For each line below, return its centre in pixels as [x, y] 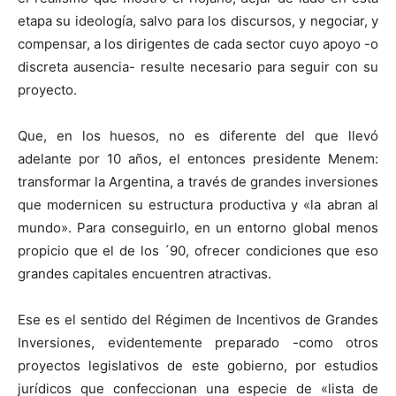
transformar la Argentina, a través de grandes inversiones [198, 182]
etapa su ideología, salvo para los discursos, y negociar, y [198, 21]
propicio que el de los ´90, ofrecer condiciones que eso [198, 251]
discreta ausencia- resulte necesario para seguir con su [198, 67]
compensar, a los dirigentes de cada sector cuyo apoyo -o [198, 44]
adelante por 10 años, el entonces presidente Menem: [198, 159]
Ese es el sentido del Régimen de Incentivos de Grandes [198, 320]
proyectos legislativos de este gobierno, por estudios [198, 366]
